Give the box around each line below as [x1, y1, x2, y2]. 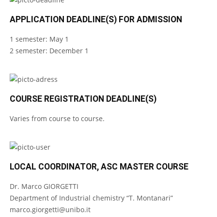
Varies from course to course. [10, 114, 105, 123]
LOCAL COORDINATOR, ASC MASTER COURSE [10, 162, 188, 171]
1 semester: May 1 [10, 34, 69, 44]
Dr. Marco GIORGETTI [10, 182, 78, 191]
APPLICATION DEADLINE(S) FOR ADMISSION [10, 15, 182, 24]
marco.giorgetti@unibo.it [10, 205, 91, 214]
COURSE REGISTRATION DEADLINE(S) [10, 94, 156, 104]
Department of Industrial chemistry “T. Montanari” [10, 193, 173, 202]
